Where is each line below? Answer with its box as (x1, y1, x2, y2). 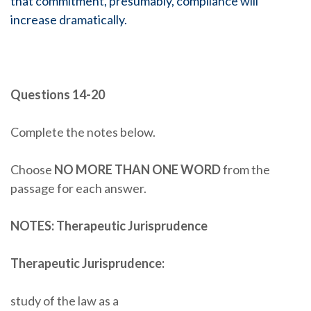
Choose (10, 162, 54, 177)
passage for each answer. (10, 180, 146, 196)
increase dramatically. (10, 12, 127, 27)
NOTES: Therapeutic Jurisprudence (10, 218, 208, 233)
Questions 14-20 (10, 87, 105, 102)
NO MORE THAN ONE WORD (54, 162, 221, 177)
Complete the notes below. (10, 124, 155, 140)
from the (221, 162, 270, 177)
